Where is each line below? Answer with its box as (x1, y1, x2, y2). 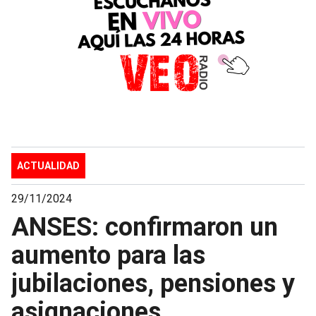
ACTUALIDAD (17, 159, 80, 171)
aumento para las (11, 240, 205, 270)
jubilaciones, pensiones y (11, 268, 295, 298)
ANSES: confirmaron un (11, 212, 278, 242)
